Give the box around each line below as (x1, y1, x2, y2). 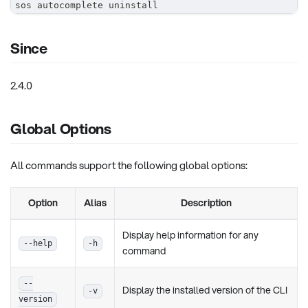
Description (180, 196, 232, 210)
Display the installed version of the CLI (122, 283, 288, 298)
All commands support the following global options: (10, 157, 247, 173)
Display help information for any (122, 228, 259, 243)
